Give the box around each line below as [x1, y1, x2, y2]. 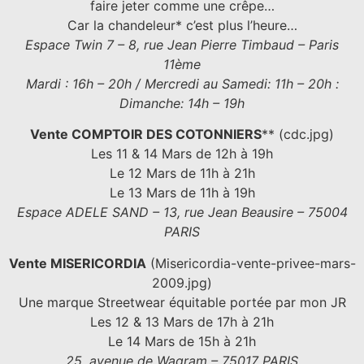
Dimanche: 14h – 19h [119, 94, 245, 111]
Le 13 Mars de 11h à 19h [109, 184, 255, 201]
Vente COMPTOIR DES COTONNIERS [30, 126, 262, 143]
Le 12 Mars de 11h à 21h [109, 165, 255, 182]
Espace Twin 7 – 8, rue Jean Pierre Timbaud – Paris [25, 36, 339, 53]
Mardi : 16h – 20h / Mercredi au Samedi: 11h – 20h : [25, 75, 339, 92]
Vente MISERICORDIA [8, 254, 146, 271]
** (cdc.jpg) [262, 126, 334, 143]
